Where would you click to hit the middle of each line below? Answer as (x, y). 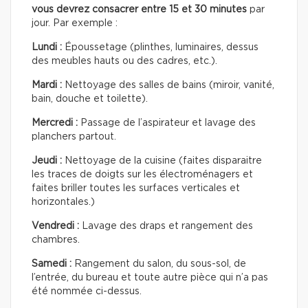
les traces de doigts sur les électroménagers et (142, 174)
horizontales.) (63, 202)
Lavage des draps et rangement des (166, 226)
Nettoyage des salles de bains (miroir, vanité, (168, 85)
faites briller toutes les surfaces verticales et (136, 188)
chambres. (56, 240)
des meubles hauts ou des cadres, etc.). (124, 61)
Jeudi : (47, 161)
